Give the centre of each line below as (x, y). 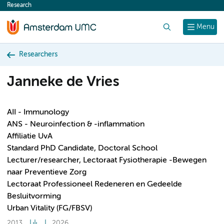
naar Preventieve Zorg (47, 172)
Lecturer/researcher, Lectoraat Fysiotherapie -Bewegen (107, 160)
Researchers (38, 54)
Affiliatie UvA (30, 136)
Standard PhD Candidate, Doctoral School (82, 148)
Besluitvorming (34, 196)
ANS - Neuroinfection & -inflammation (76, 124)
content (26, 8)
